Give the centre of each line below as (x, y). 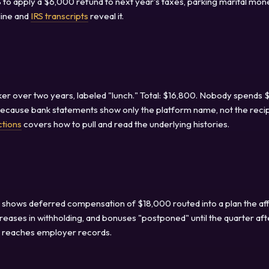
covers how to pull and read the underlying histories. (125, 124)
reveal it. (106, 16)
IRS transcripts (59, 16)
